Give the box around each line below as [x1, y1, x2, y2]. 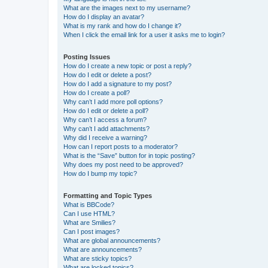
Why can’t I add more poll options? [63, 98, 163, 106]
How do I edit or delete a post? [63, 71, 151, 79]
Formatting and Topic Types [63, 192, 152, 200]
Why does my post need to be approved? [63, 161, 183, 169]
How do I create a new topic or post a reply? [63, 62, 191, 70]
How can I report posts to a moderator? [63, 143, 178, 151]
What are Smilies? [63, 219, 115, 227]
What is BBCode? [63, 201, 114, 209]
